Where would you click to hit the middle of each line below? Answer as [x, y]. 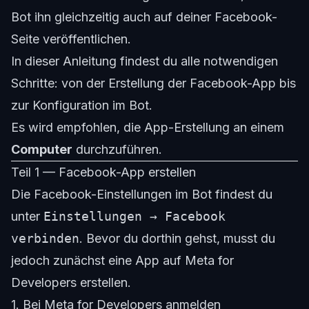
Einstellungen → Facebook [134, 217]
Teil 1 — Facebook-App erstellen [103, 172]
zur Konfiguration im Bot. [82, 106]
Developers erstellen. [71, 283]
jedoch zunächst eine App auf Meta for [122, 261]
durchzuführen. [117, 150]
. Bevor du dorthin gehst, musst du [177, 239]
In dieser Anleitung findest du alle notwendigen [144, 61]
